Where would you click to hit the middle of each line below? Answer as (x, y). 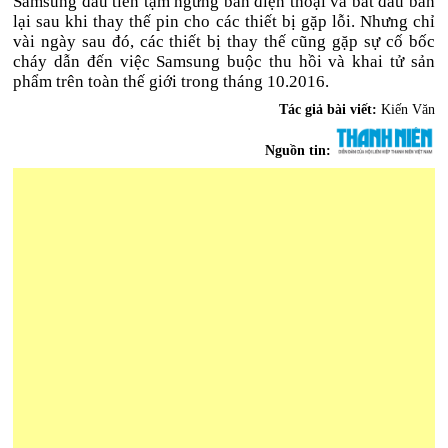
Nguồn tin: (299, 151)
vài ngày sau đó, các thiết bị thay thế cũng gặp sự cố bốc (224, 42)
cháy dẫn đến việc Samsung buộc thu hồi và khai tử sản (224, 62)
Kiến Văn (407, 110)
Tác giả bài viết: (329, 110)
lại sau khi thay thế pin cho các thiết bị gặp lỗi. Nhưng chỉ (224, 22)
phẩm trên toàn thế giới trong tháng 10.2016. (171, 82)
